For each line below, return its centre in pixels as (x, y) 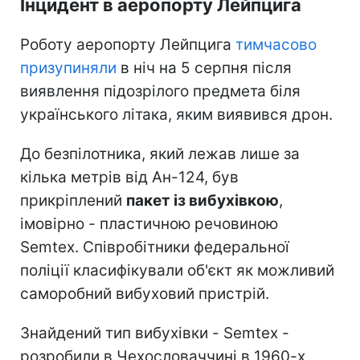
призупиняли (68, 67)
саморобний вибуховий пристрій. (145, 293)
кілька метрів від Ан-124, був (129, 177)
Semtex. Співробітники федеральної (155, 247)
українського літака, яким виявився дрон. (176, 114)
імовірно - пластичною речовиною (149, 223)
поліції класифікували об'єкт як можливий (177, 270)
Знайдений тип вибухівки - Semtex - (155, 333)
